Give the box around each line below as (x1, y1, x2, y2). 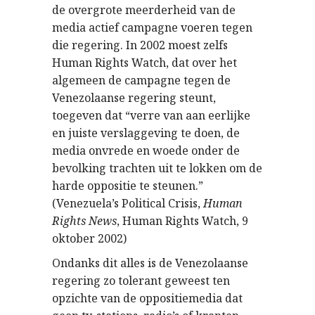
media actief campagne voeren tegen (52, 20, 252, 35)
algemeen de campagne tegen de (52, 72, 231, 88)
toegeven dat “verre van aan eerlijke (52, 108, 250, 123)
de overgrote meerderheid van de (52, 2, 236, 18)
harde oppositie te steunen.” (52, 178, 203, 193)
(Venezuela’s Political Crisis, (52, 195, 203, 211)
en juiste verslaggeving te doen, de (52, 125, 240, 141)
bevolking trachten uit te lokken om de (52, 160, 262, 176)
